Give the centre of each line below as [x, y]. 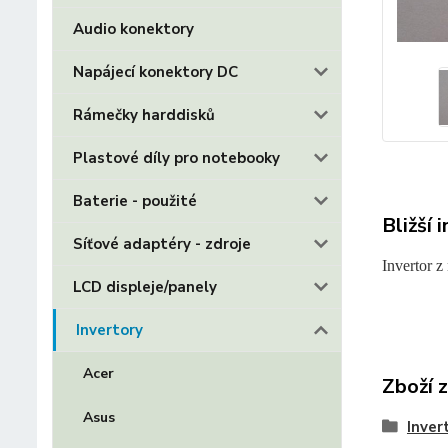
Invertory [109, 330]
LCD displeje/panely [145, 287]
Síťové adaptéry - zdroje [162, 244]
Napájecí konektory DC [155, 72]
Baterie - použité [135, 201]
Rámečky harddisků [144, 115]
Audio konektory [133, 29]
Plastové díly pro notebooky [176, 158]
